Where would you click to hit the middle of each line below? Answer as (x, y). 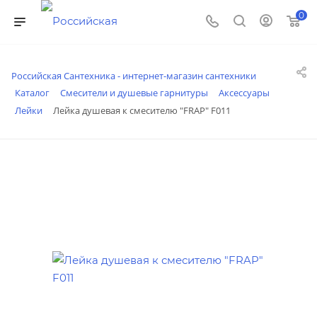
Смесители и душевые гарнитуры (134, 93)
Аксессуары (244, 93)
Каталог (32, 93)
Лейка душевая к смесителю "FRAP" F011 (142, 110)
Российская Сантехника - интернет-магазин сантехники (134, 76)
